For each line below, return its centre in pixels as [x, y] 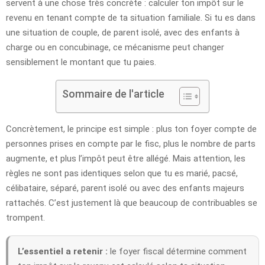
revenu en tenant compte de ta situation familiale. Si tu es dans [131, 17]
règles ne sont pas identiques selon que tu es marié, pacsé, [122, 173]
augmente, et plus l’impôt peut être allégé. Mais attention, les [126, 158]
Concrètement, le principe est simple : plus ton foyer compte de [131, 129]
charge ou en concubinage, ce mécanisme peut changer [115, 47]
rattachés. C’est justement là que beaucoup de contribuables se [132, 203]
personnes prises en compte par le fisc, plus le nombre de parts [131, 143]
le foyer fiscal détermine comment [177, 251]
